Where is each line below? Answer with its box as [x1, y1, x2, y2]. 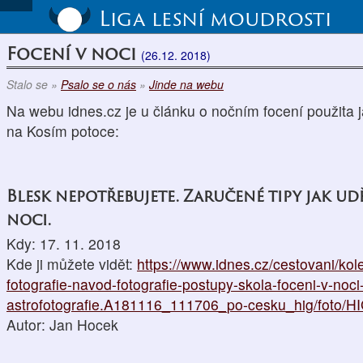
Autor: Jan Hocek [6, 314, 118, 335]
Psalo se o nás [61, 76, 136, 92]
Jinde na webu [149, 76, 224, 92]
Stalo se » [6, 76, 61, 92]
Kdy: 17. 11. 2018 [6, 233, 121, 254]
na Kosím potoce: [6, 121, 119, 141]
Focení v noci [6, 41, 141, 66]
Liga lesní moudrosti [98, 2, 331, 33]
